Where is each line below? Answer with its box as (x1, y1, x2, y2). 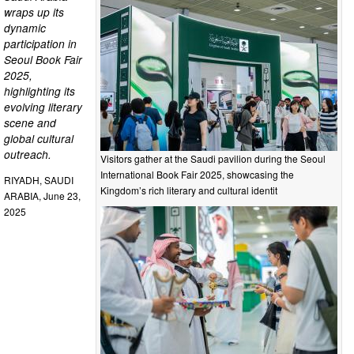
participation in (4, 35, 77, 51)
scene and (4, 114, 56, 130)
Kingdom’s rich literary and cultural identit (100, 183, 277, 197)
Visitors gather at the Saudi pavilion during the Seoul (100, 151, 326, 165)
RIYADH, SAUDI (4, 173, 73, 187)
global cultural (4, 130, 73, 146)
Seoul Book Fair (4, 51, 82, 67)
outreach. (4, 145, 51, 162)
